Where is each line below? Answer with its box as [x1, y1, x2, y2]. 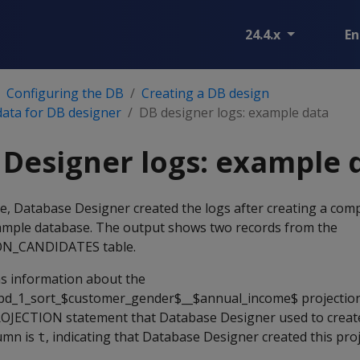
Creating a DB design [141, 84, 269, 102]
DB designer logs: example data [139, 104, 329, 121]
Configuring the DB [6, 84, 124, 102]
